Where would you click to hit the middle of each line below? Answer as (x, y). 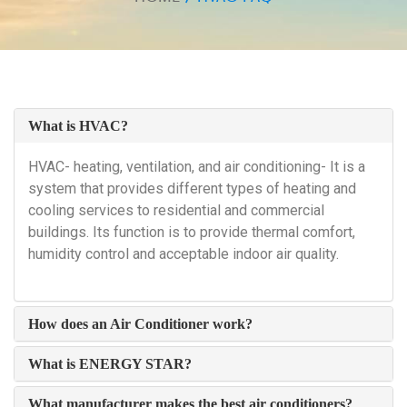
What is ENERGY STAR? (110, 364)
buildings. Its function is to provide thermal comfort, (192, 232)
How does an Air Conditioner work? (140, 324)
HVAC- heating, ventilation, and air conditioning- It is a (197, 167)
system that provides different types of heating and (192, 189)
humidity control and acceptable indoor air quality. (184, 254)
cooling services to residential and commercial (176, 210)
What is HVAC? (78, 126)
